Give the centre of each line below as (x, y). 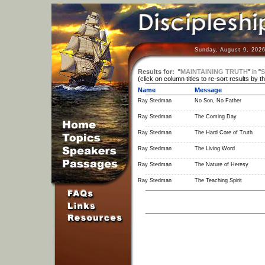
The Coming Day (215, 117)
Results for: (156, 72)
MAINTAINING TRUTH (214, 72)
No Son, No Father (218, 101)
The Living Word (214, 148)
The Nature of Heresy (221, 164)
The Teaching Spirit (218, 180)
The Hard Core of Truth (223, 132)
